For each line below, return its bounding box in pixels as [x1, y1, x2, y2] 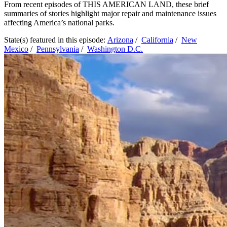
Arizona [107, 35, 133, 44]
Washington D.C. [87, 44, 143, 53]
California [141, 35, 173, 44]
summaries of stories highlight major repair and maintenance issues [4, 9, 216, 18]
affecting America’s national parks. [4, 18, 115, 27]
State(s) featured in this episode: [4, 35, 107, 44]
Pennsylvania [36, 44, 79, 53]
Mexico [4, 44, 28, 53]
